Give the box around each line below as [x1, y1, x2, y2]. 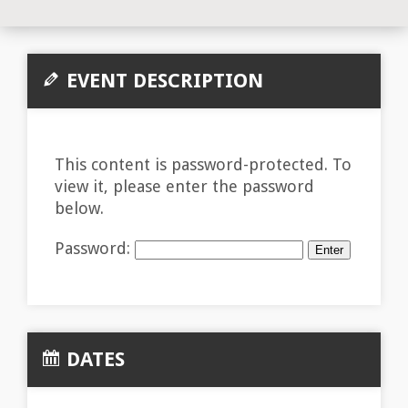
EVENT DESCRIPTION [61, 69, 263, 92]
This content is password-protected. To [55, 155, 352, 174]
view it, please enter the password [55, 177, 314, 196]
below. [55, 199, 104, 218]
